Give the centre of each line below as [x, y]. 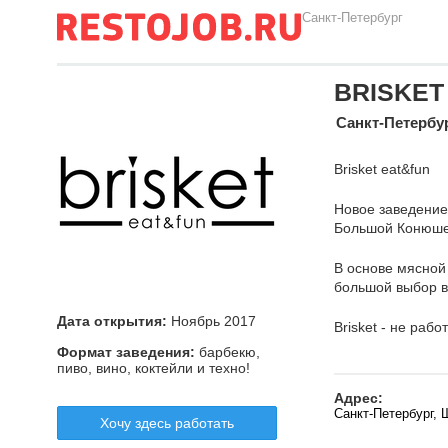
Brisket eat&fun [382, 169]
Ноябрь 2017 [211, 321]
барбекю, [227, 352]
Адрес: [358, 398]
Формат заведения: [126, 352]
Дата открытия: [112, 321]
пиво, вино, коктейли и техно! [153, 368]
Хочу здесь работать [167, 423]
